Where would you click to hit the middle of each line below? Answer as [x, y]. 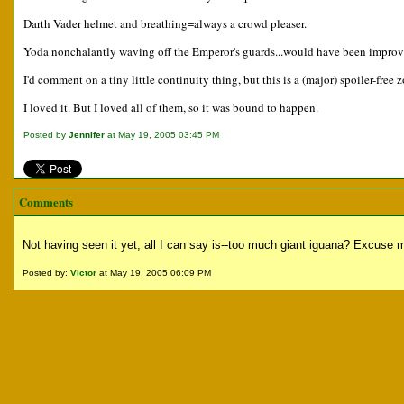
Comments [46, 202]
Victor [83, 273]
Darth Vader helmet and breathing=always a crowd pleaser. [165, 23]
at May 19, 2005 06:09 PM [154, 273]
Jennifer [87, 135]
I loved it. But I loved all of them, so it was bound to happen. [171, 107]
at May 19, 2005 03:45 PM [162, 135]
